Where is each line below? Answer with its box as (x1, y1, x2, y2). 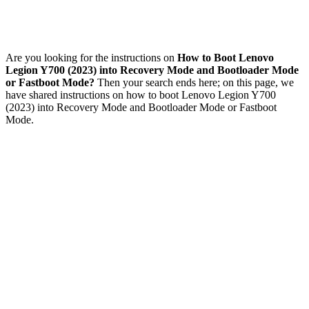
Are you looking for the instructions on (6, 51, 177, 63)
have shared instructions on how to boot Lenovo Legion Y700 (6, 88, 276, 101)
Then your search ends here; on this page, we (94, 76, 294, 88)
